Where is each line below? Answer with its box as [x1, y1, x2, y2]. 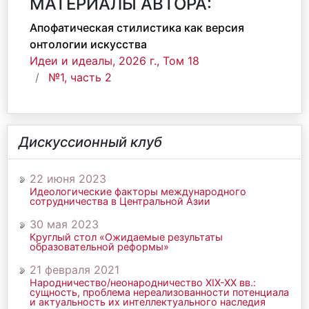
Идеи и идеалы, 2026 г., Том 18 [30, 54, 199, 68]
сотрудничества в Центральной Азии [30, 195, 210, 207]
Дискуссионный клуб [19, 134, 162, 150]
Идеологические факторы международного [30, 186, 246, 197]
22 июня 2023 [30, 172, 106, 186]
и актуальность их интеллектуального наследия [30, 296, 266, 308]
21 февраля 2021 [30, 263, 119, 277]
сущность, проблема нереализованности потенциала [30, 286, 289, 298]
